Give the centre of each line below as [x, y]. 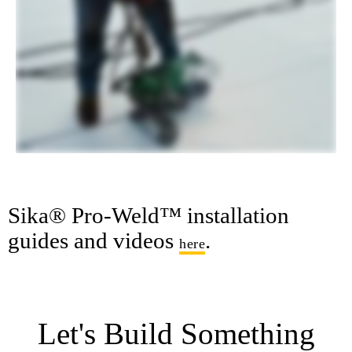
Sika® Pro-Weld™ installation [148, 215]
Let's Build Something [176, 333]
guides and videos [93, 240]
